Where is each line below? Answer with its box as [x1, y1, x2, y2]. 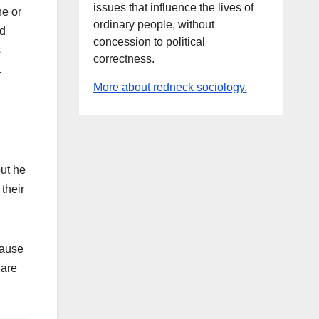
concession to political [93, 36, 205, 48]
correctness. [93, 53, 155, 65]
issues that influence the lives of [93, 1, 253, 14]
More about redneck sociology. [93, 81, 247, 93]
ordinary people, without [93, 19, 214, 31]
